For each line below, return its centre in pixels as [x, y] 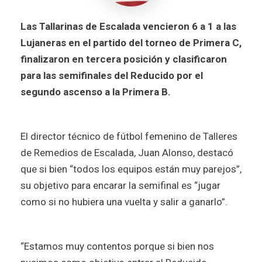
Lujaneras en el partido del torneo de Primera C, [131, 42]
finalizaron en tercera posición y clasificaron [124, 59]
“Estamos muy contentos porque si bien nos [117, 246]
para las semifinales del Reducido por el [112, 75]
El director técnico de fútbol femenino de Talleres [129, 136]
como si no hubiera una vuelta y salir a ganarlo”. [125, 201]
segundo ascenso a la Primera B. [97, 92]
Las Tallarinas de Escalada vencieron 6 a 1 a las [128, 26]
